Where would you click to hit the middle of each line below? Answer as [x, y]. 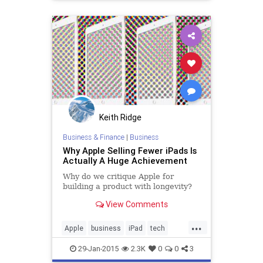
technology [83, 247]
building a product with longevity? [127, 187]
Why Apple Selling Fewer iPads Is [129, 151]
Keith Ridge [120, 117]
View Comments [136, 205]
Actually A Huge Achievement [125, 161]
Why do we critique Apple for [118, 177]
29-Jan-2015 [97, 248]
